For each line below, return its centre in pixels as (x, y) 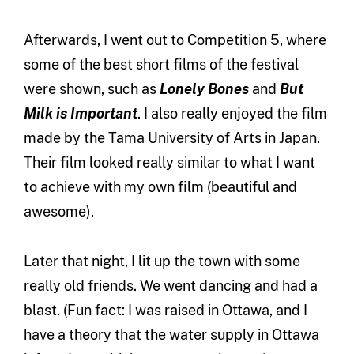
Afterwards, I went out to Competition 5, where (175, 40)
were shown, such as (91, 89)
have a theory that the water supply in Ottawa (171, 335)
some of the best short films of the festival (161, 65)
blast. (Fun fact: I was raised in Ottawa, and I (165, 311)
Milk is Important (80, 114)
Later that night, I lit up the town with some (162, 262)
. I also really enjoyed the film (232, 114)
